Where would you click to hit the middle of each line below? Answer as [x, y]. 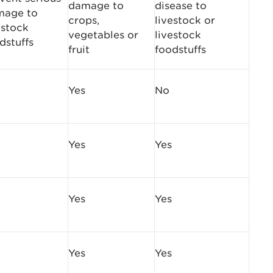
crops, [84, 20]
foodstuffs [180, 49]
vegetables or [103, 35]
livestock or [185, 20]
